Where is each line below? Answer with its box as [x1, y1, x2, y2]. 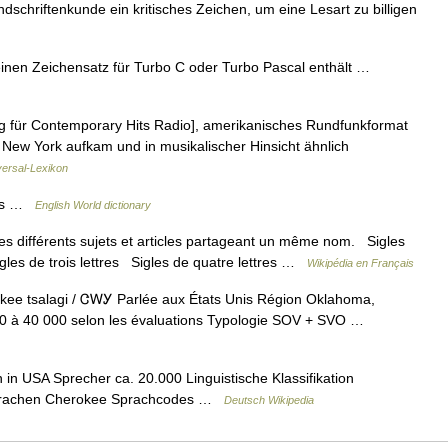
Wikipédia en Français [307, 257, 414, 269]
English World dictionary [35, 199, 151, 211]
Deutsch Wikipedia [224, 394, 314, 406]
